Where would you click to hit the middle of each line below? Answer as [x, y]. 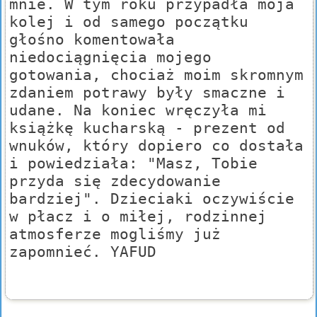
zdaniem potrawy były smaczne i [147, 93]
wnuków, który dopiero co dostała [156, 146]
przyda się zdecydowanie [115, 181]
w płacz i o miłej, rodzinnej [138, 217]
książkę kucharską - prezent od [147, 128]
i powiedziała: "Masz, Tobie [133, 163]
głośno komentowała [92, 40]
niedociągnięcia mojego [110, 57]
